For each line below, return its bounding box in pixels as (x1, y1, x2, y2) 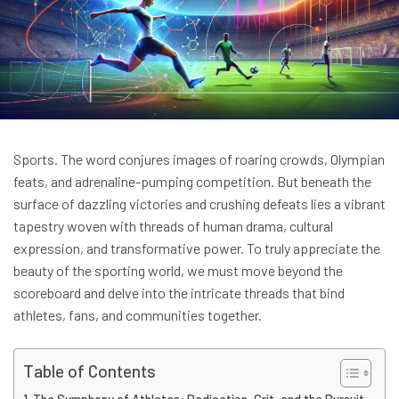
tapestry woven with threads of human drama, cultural (13, 216, 333, 234)
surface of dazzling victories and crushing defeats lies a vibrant (13, 194, 386, 212)
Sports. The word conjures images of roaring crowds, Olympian (13, 150, 385, 167)
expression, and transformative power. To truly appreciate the (13, 239, 380, 256)
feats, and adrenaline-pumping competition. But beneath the (13, 172, 371, 190)
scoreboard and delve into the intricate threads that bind (13, 283, 345, 301)
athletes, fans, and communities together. (13, 305, 262, 323)
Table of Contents (23, 361, 156, 382)
